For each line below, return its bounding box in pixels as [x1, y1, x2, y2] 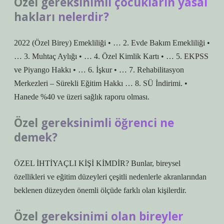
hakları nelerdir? [14, 9, 109, 24]
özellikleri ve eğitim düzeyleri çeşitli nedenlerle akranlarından [14, 172, 206, 181]
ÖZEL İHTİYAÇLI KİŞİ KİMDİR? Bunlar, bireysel [14, 159, 180, 167]
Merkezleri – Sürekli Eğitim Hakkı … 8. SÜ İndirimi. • [14, 79, 187, 87]
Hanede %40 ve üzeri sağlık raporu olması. [14, 92, 149, 101]
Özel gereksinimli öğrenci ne [14, 115, 174, 130]
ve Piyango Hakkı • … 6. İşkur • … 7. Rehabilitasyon [14, 65, 184, 74]
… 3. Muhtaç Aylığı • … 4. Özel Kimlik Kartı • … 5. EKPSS [14, 52, 208, 60]
